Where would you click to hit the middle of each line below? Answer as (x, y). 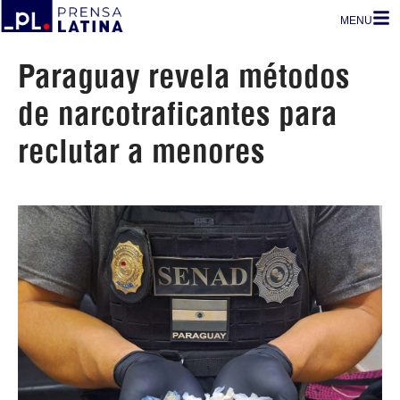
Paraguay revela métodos (184, 76)
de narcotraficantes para (178, 113)
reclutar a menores (142, 151)
